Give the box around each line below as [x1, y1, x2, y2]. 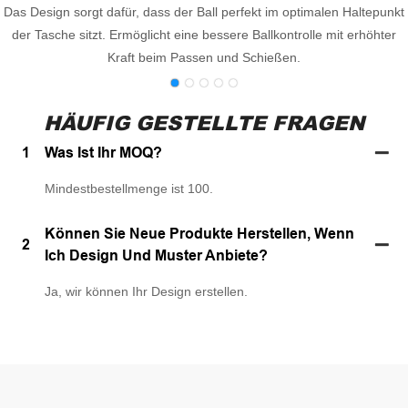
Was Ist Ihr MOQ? [44, 144, 162, 160]
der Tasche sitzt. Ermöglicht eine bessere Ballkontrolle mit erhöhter [12, 26, 396, 42]
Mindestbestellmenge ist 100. [44, 180, 213, 196]
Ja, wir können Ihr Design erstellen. [44, 283, 248, 299]
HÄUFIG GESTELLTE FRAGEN [44, 108, 364, 138]
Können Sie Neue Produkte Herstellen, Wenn [44, 225, 354, 241]
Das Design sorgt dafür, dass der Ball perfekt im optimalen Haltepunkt [4, 4, 404, 19]
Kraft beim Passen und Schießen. [107, 49, 301, 65]
